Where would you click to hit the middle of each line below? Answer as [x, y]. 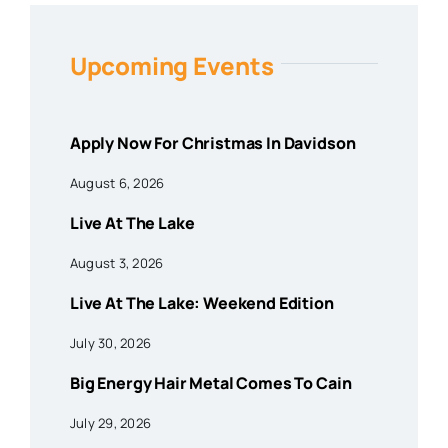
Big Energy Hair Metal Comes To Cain [210, 383]
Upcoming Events [171, 66]
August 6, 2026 [117, 183]
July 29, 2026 [110, 423]
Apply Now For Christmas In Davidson [212, 143]
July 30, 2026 [110, 343]
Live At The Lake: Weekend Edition [201, 303]
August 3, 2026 [116, 263]
